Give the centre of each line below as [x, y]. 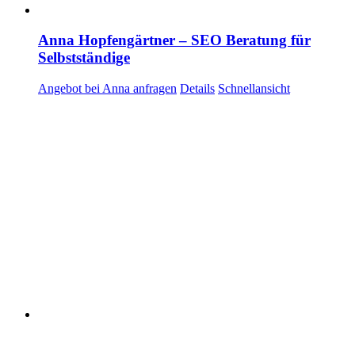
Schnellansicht [254, 88]
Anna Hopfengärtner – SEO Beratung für [174, 40]
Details [197, 88]
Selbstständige [84, 58]
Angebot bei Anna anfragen [107, 88]
